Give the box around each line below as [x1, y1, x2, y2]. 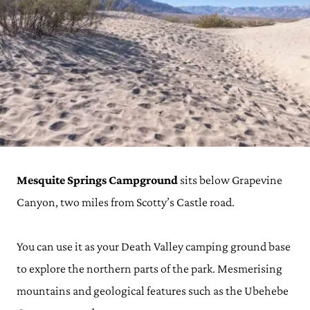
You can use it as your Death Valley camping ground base [17, 239, 291, 253]
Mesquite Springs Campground [17, 173, 178, 187]
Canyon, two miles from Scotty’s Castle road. [17, 195, 237, 209]
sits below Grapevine [178, 173, 282, 187]
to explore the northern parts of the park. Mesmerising [17, 262, 282, 275]
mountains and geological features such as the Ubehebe [17, 284, 289, 298]
